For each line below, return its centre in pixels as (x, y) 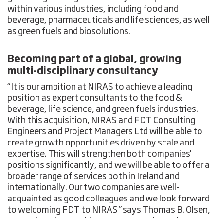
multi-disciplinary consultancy (83, 71)
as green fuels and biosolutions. (69, 31)
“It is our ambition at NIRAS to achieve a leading (100, 87)
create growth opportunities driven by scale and (101, 143)
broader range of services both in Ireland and (94, 176)
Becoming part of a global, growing (94, 59)
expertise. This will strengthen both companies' (100, 154)
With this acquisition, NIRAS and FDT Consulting (101, 120)
